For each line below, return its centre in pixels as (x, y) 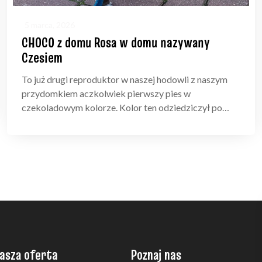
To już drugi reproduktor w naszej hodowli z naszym (125, 80)
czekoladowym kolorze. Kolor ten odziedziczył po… (125, 108)
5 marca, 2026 (50, 25)
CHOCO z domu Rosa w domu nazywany (116, 43)
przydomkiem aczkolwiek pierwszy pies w (106, 94)
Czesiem (42, 58)
